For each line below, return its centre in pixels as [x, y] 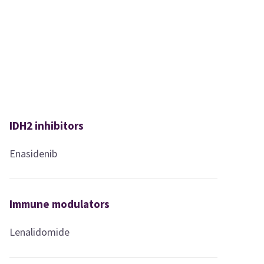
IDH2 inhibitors [47, 125]
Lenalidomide [40, 232]
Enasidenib [34, 153]
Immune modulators [60, 204]
